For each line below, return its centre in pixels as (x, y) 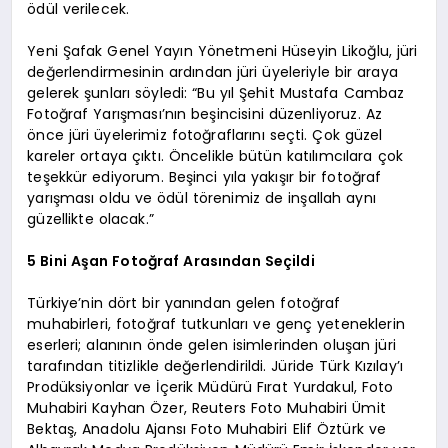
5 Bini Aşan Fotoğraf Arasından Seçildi (171, 261)
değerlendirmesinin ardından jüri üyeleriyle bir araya (212, 72)
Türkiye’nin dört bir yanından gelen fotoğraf (184, 303)
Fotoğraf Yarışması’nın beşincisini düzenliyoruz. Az (204, 114)
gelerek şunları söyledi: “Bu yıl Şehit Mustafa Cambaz (216, 93)
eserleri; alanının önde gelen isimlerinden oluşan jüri (211, 345)
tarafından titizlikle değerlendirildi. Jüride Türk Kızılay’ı (215, 366)
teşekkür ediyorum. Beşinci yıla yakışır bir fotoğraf (204, 177)
